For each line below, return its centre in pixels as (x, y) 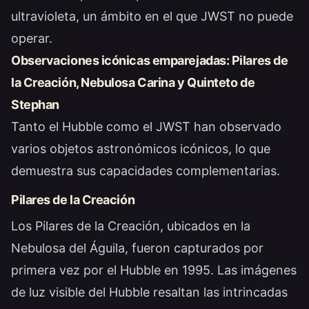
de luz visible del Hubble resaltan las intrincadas (149, 292)
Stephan (35, 104)
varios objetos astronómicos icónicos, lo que (141, 149)
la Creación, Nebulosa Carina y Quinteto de (133, 82)
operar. (32, 38)
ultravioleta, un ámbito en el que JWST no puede (152, 16)
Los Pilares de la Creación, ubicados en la (131, 226)
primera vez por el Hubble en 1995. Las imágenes (154, 270)
